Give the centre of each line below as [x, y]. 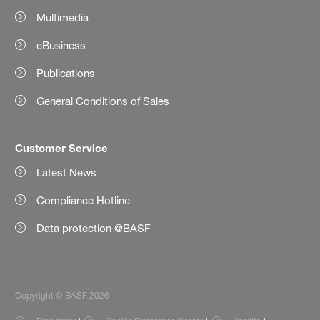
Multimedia [63, 17]
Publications [66, 73]
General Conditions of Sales [103, 101]
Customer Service [62, 147]
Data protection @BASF [94, 228]
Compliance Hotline [84, 200]
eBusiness [61, 45]
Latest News [67, 172]
